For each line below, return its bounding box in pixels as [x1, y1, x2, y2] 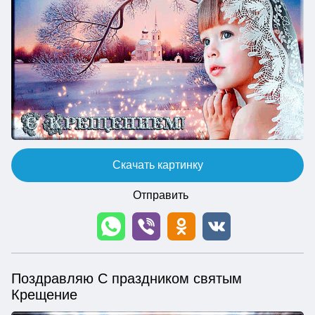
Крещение [11, 287, 77, 303]
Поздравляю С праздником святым [11, 271, 242, 287]
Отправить [132, 189, 188, 202]
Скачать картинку [112, 159, 203, 172]
